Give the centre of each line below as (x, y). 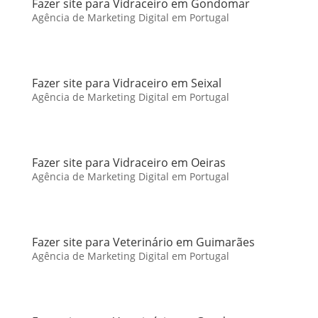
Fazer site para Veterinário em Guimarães (143, 242)
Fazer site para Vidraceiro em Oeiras (128, 163)
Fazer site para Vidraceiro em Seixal (126, 83)
